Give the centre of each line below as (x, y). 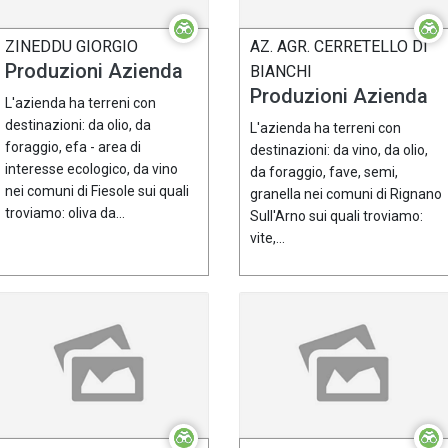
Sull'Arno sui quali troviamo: (336, 216)
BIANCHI (281, 72)
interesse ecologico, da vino (91, 169)
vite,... (267, 238)
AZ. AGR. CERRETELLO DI (339, 47)
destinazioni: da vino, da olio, (339, 150)
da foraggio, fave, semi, (324, 172)
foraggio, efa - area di (73, 147)
